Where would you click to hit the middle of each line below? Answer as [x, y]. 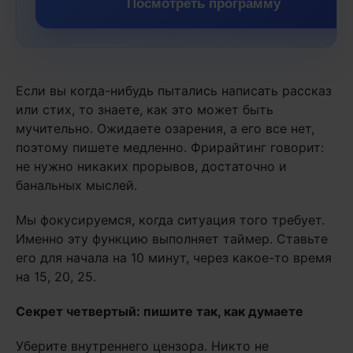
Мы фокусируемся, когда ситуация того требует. [170, 220]
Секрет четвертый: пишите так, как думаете [160, 312]
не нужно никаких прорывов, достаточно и [151, 167]
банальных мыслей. [76, 186]
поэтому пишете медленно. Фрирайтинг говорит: [170, 148]
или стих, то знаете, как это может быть [145, 110]
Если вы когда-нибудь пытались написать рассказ [174, 91]
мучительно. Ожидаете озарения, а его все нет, [165, 129]
